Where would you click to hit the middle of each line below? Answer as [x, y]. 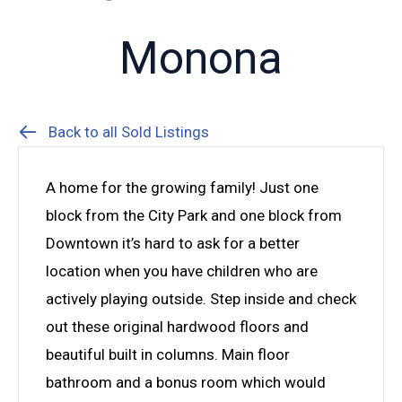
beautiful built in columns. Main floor [168, 354]
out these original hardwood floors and [177, 326]
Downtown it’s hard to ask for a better [173, 243]
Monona [201, 58]
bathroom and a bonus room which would [186, 382]
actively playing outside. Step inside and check [201, 298]
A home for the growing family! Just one [182, 187]
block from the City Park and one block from [194, 215]
